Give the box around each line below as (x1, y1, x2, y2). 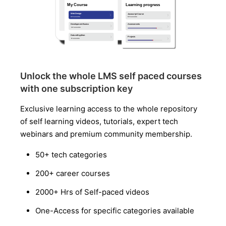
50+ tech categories (35, 150, 107, 159)
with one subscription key (20, 83, 133, 94)
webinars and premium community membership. (20, 129, 192, 139)
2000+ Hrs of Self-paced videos (35, 187, 149, 197)
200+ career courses (35, 168, 110, 178)
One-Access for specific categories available (35, 206, 194, 215)
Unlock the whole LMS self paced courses (20, 71, 202, 81)
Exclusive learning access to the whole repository (20, 104, 197, 114)
